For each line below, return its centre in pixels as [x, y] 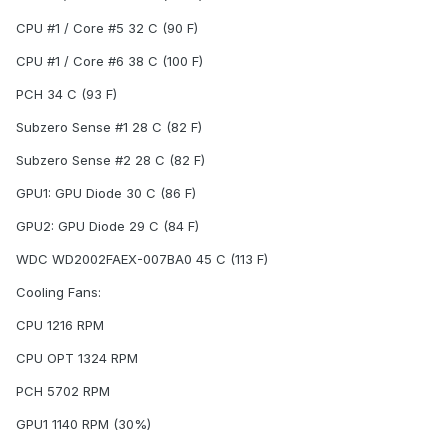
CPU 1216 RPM [60, 325]
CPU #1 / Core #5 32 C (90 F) [107, 28]
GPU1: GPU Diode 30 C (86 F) [106, 193]
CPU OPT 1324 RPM [77, 358]
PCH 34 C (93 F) [66, 94]
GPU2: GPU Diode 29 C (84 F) [107, 226]
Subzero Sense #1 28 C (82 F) [109, 127]
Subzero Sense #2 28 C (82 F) [110, 160]
